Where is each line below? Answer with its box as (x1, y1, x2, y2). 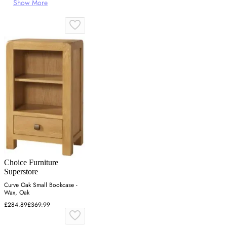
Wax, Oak (4, 187, 29, 197)
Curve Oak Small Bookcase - (4, 180, 78, 190)
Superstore (4, 167, 38, 176)
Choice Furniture (4, 158, 58, 167)
